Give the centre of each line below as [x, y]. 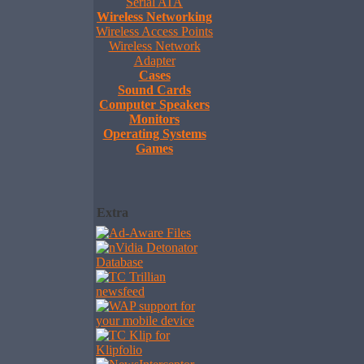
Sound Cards [154, 90]
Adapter [154, 61]
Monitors [154, 119]
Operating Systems [154, 134]
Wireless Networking [154, 17]
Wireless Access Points [154, 31]
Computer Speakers [154, 104]
